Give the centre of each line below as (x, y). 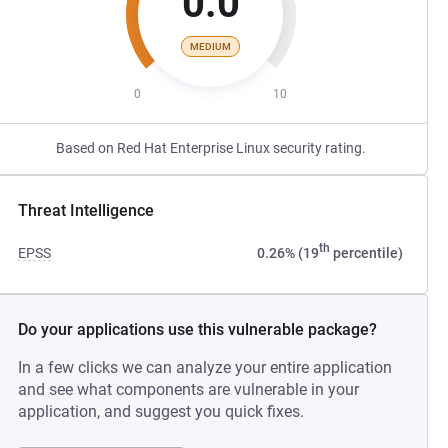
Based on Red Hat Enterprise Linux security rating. (210, 148)
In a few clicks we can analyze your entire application (205, 367)
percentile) (366, 253)
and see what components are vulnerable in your (189, 389)
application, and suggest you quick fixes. (161, 411)
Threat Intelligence (86, 210)
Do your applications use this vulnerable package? (198, 329)
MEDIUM (211, 46)
